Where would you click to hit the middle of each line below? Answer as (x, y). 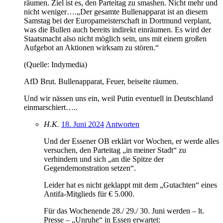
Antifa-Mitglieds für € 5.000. (89, 194)
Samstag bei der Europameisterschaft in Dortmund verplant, (117, 20)
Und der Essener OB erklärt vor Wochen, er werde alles (131, 141)
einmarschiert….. (51, 107)
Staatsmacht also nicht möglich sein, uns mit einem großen (115, 38)
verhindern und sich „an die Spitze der (104, 159)
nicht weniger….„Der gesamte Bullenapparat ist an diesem (116, 11)
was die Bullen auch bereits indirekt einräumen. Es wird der (117, 29)
